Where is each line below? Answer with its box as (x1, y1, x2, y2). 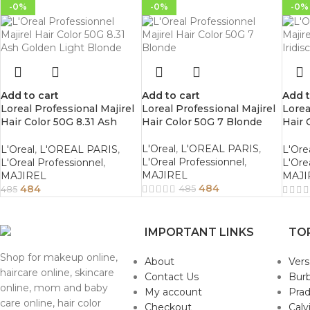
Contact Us (144, 271, 199, 284)
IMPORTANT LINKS (144, 226, 254, 239)
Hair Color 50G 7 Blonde (141, 116, 262, 128)
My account (144, 286, 202, 299)
